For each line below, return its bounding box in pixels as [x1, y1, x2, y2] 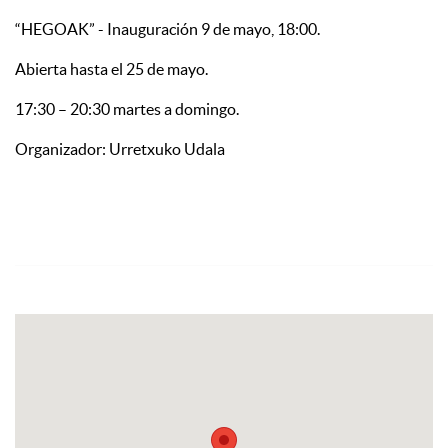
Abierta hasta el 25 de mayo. [15, 60, 208, 79]
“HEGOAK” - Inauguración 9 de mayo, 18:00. [15, 20, 320, 39]
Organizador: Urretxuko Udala [15, 140, 225, 159]
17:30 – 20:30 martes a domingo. [15, 100, 239, 119]
